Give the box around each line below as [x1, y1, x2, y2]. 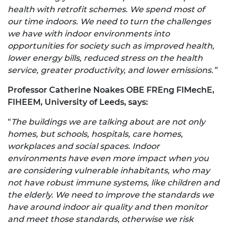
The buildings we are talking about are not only [11, 117, 205, 127]
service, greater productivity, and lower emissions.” [8, 65, 217, 75]
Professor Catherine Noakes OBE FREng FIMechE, [8, 85, 214, 95]
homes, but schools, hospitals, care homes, [8, 129, 183, 139]
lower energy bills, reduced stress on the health [8, 53, 203, 63]
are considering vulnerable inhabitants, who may [8, 166, 210, 176]
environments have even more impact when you [8, 154, 209, 164]
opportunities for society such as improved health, [8, 41, 214, 51]
